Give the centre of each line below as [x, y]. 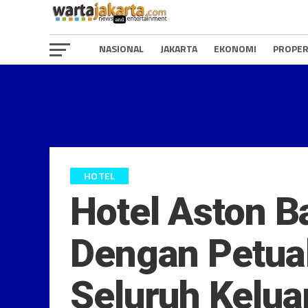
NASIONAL [121, 48]
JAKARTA [179, 48]
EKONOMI [235, 48]
